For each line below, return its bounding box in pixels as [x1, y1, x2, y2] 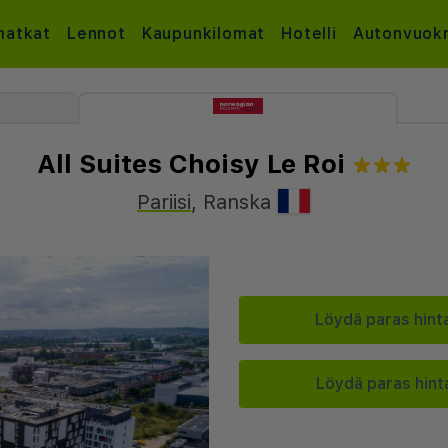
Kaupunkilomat [141, 24, 266, 43]
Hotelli [281, 24, 337, 43]
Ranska [203, 190, 271, 214]
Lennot [67, 24, 126, 43]
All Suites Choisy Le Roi [36, 148, 345, 179]
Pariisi [137, 190, 191, 214]
